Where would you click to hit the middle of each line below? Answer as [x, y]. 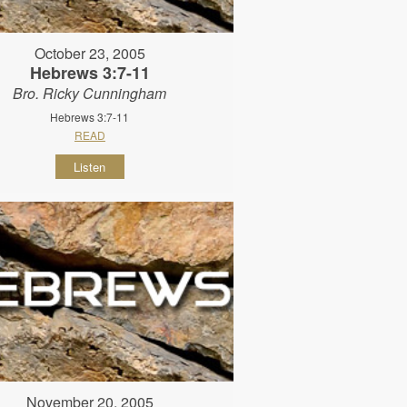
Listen [90, 167]
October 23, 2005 [89, 54]
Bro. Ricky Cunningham [90, 94]
